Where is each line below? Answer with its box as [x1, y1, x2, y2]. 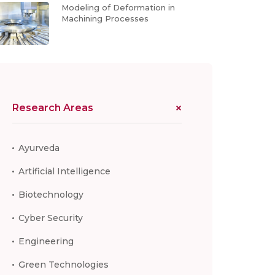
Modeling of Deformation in [61, 2, 175, 13]
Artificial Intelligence [18, 165, 110, 177]
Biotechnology [18, 188, 83, 200]
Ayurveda [18, 142, 60, 153]
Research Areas [12, 101, 93, 114]
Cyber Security [18, 212, 83, 223]
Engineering [18, 235, 74, 247]
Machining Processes [61, 14, 149, 24]
